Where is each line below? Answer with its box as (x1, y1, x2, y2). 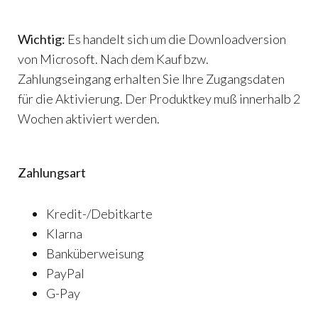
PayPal (46, 265, 84, 282)
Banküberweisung (46, 246, 144, 262)
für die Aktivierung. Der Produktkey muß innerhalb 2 (18, 91, 300, 107)
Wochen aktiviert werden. (18, 111, 160, 127)
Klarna (46, 226, 82, 242)
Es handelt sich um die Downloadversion (65, 31, 286, 48)
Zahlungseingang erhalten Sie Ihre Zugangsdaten (18, 71, 285, 87)
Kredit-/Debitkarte (46, 206, 153, 222)
